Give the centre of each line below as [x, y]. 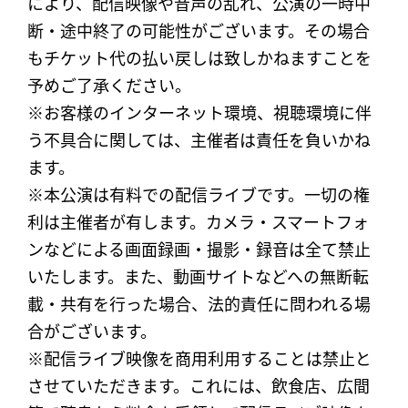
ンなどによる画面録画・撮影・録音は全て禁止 [199, 250]
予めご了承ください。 [109, 86]
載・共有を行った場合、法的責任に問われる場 [199, 304]
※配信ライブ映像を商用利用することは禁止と [199, 359]
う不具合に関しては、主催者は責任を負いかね [199, 140]
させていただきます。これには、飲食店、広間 [199, 386]
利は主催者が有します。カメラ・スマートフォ [198, 222]
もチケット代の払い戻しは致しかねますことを [199, 58]
